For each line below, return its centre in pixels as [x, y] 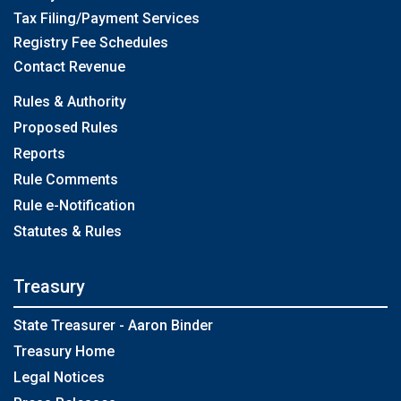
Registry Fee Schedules [91, 43]
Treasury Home [64, 351]
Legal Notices [59, 377]
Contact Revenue [69, 67]
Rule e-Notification [74, 205]
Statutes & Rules [68, 231]
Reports [39, 154]
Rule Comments [66, 179]
